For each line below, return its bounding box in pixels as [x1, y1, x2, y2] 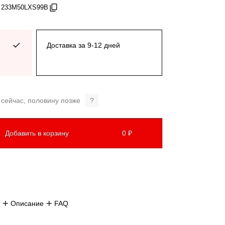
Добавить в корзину [5, 129, 69, 137]
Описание [11, 199, 44, 207]
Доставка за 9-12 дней [47, 41, 120, 49]
